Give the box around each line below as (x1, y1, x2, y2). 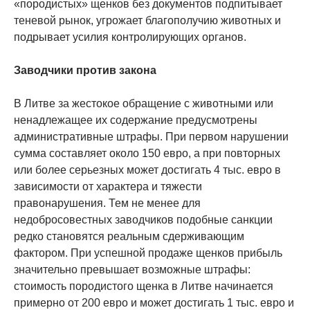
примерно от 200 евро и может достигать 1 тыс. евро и (14, 296, 294, 309)
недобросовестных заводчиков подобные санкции (14, 213, 273, 226)
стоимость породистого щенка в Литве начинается (14, 280, 273, 292)
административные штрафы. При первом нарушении (14, 130, 289, 143)
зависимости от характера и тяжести (14, 180, 202, 192)
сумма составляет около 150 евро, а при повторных (14, 147, 280, 159)
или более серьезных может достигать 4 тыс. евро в (14, 163, 281, 176)
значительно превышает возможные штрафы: (14, 263, 250, 275)
